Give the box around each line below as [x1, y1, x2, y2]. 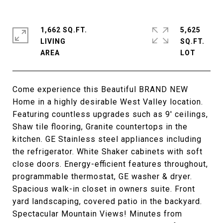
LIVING [40, 37, 66, 45]
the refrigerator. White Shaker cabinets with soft [12, 147, 203, 156]
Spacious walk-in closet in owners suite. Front [12, 184, 195, 194]
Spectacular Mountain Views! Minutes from [12, 209, 182, 219]
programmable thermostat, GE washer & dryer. [12, 172, 192, 181]
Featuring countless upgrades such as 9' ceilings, [12, 110, 208, 119]
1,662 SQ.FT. [40, 26, 87, 34]
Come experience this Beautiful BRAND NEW [12, 85, 188, 94]
